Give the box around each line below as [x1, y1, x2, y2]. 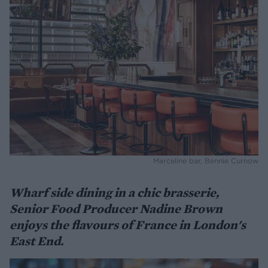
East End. [10, 232, 63, 249]
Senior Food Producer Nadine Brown [10, 200, 223, 217]
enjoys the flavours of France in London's [10, 216, 246, 233]
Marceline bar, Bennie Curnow [153, 156, 258, 165]
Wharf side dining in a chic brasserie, [10, 184, 219, 200]
